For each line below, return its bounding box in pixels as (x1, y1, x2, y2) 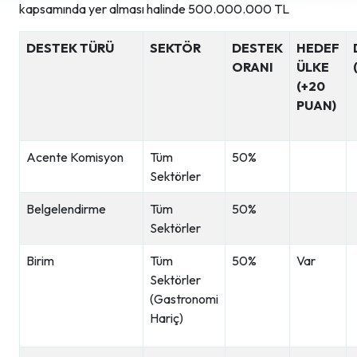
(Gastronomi (150, 291, 218, 307)
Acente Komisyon (26, 149, 124, 165)
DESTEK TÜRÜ (26, 40, 114, 56)
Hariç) (150, 310, 183, 326)
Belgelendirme (26, 201, 108, 217)
